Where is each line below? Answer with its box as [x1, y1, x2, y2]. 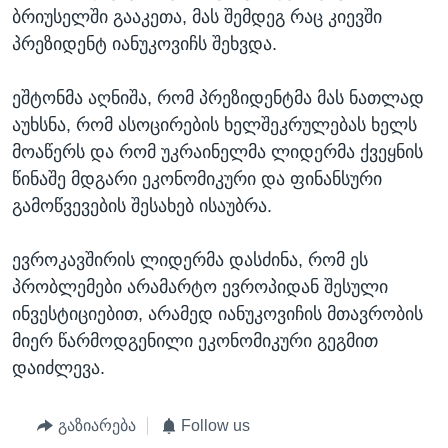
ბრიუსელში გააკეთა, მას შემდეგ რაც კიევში [12, 7, 382, 28]
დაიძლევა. [12, 358, 105, 379]
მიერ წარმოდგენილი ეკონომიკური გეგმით [12, 331, 378, 352]
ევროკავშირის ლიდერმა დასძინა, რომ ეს [12, 250, 368, 271]
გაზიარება [57, 417, 136, 435]
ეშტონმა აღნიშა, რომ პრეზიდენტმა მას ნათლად [12, 88, 424, 109]
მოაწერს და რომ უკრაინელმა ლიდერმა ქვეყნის [12, 142, 423, 163]
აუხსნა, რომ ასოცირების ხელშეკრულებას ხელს [12, 115, 417, 136]
